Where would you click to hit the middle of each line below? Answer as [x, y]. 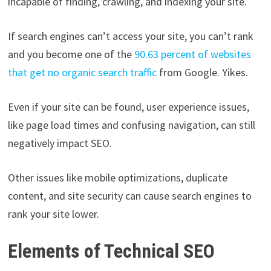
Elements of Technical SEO [111, 251]
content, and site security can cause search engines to [129, 195]
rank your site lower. [54, 214]
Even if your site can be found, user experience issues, [128, 106]
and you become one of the [71, 54]
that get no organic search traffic [82, 72]
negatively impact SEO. [60, 143]
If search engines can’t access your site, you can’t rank [130, 36]
